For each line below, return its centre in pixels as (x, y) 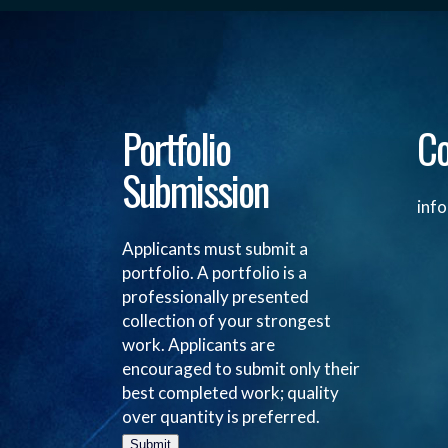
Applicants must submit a (215, 248)
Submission (195, 190)
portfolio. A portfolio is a (214, 272)
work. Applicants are (198, 344)
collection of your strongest (226, 320)
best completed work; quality (230, 392)
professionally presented (215, 296)
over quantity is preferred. (221, 416)
